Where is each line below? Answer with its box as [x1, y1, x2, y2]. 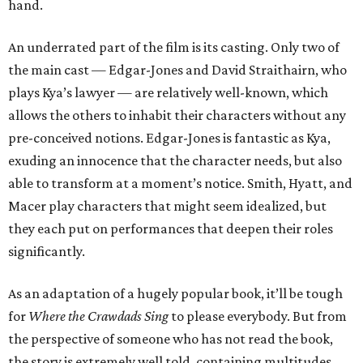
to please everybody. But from [169, 308, 347, 324]
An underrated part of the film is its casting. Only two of [8, 39, 340, 55]
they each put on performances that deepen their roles [8, 220, 333, 237]
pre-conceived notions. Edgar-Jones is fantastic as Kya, [8, 130, 331, 146]
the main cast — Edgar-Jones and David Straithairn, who [8, 62, 347, 78]
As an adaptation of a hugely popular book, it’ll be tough [8, 285, 343, 301]
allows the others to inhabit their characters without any [8, 107, 346, 123]
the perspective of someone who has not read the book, [8, 331, 333, 347]
